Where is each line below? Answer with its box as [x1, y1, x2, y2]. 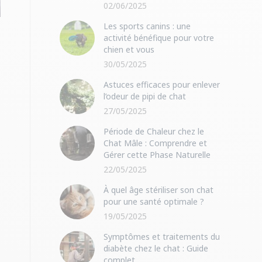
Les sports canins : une [104, 20, 191, 32]
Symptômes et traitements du [104, 231, 220, 242]
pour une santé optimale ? [104, 196, 204, 207]
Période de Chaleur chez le [104, 126, 204, 137]
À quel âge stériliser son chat [104, 184, 213, 195]
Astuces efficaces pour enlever [104, 79, 220, 90]
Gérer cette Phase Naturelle [104, 149, 211, 160]
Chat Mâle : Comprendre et [104, 137, 207, 149]
